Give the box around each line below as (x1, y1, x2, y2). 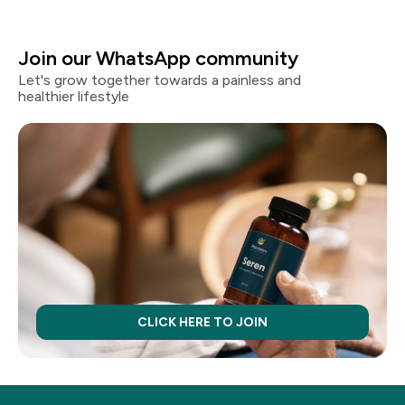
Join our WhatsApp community (18, 46, 303, 71)
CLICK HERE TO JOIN (137, 315, 268, 331)
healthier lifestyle (18, 88, 129, 106)
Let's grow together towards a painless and (18, 71, 301, 89)
